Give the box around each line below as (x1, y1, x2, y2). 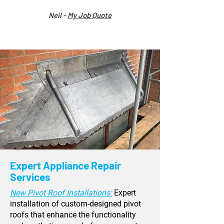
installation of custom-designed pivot (10, 199, 141, 208)
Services (10, 170, 50, 183)
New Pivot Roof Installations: (10, 188, 112, 197)
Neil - (48, 10, 67, 19)
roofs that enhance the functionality (10, 210, 136, 219)
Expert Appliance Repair (10, 159, 121, 171)
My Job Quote (67, 10, 111, 19)
